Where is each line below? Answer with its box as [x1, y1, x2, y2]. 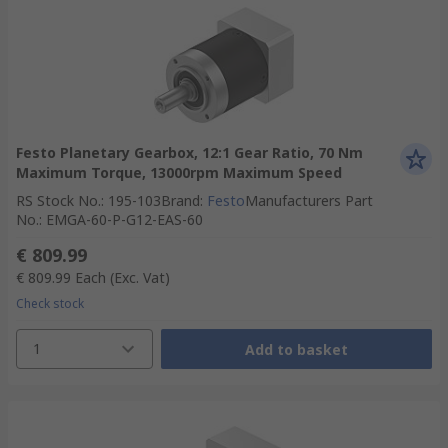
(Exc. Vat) [110, 268, 170, 287]
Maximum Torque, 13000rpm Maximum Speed [16, 163, 342, 182]
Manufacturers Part [245, 191, 373, 210]
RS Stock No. [16, 191, 101, 210]
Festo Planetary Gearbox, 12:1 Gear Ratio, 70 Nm [16, 143, 363, 162]
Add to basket [244, 339, 348, 359]
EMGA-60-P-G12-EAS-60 [46, 210, 203, 229]
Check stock [16, 295, 84, 312]
